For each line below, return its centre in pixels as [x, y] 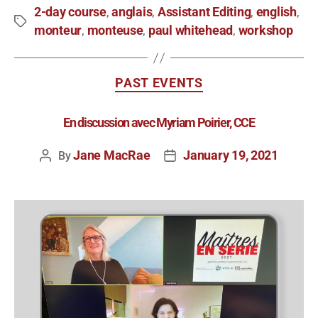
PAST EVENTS [159, 83]
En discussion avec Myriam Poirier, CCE [159, 122]
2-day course [70, 12]
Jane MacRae [112, 155]
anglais [132, 12]
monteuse [115, 31]
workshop [265, 31]
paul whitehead [191, 31]
